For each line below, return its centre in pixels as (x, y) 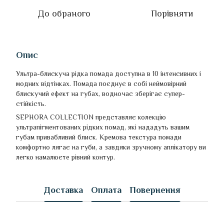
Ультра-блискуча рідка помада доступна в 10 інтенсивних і (108, 74)
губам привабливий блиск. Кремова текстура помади (99, 137)
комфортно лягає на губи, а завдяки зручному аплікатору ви (111, 147)
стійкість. (31, 104)
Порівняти (172, 14)
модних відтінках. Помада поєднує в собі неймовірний (101, 84)
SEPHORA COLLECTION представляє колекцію (91, 117)
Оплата (106, 190)
